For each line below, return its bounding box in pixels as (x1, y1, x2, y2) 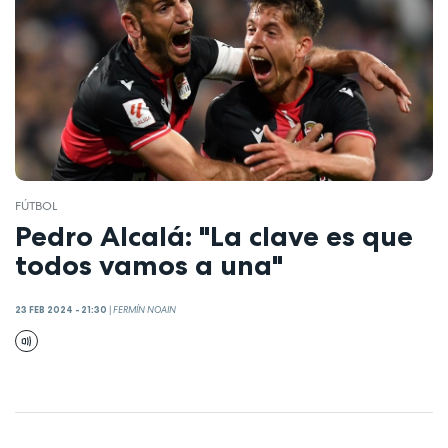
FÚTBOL (15, 197, 57, 214)
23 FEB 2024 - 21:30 (15, 303, 107, 316)
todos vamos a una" (15, 248, 283, 283)
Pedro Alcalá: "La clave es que (15, 219, 413, 254)
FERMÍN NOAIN (113, 303, 176, 316)
